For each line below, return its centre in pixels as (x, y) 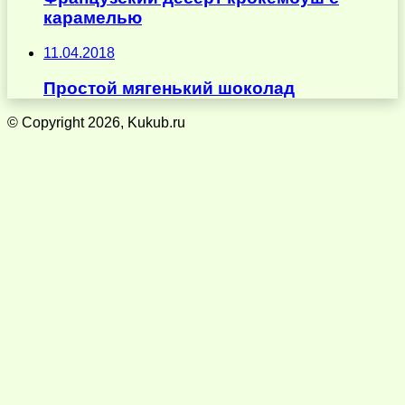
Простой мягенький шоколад (169, 88)
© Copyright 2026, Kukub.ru (96, 123)
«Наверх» (40, 186)
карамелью (93, 18)
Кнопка (30, 170)
